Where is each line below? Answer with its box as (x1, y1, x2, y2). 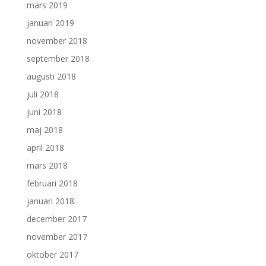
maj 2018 (26, 123, 63, 135)
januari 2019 (26, 17, 74, 28)
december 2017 (26, 213, 87, 224)
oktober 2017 (26, 248, 78, 260)
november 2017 (26, 230, 87, 242)
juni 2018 (26, 106, 62, 118)
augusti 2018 (26, 70, 76, 82)
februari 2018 (26, 177, 78, 189)
